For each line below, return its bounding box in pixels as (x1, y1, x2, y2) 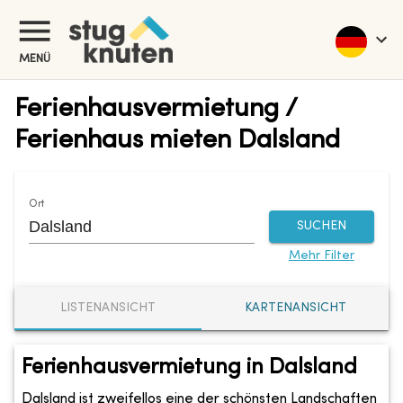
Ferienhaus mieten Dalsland (14, 128, 340, 154)
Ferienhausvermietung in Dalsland (22, 357, 357, 378)
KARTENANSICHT (244, 302, 346, 315)
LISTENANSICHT (60, 302, 156, 315)
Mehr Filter (288, 249, 354, 262)
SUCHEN (296, 219, 346, 232)
